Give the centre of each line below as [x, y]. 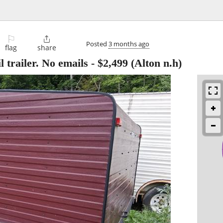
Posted [97, 44]
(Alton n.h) [155, 63]
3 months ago [129, 44]
